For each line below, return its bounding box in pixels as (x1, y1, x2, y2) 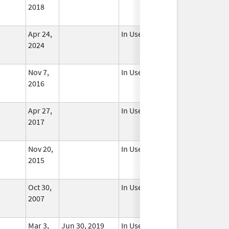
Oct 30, (28, 181, 52, 192)
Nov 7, (28, 66, 49, 77)
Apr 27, (28, 105, 52, 116)
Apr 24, (28, 28, 52, 39)
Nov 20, (28, 143, 53, 154)
